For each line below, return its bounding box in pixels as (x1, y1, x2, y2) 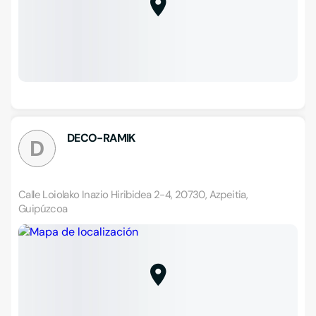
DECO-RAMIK (67, 130, 135, 145)
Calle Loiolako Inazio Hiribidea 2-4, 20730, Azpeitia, (18, 188, 248, 202)
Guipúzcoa (18, 202, 68, 216)
